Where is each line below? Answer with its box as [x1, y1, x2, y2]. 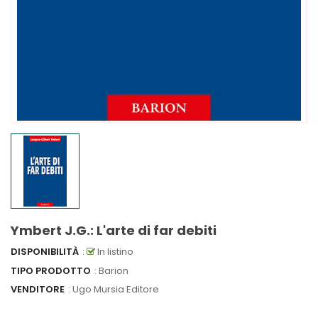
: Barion [94, 263, 128, 278]
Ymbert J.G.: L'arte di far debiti [11, 221, 216, 240]
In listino [95, 245, 133, 259]
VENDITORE [11, 283, 65, 297]
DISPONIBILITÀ [11, 245, 79, 259]
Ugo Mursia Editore [72, 283, 159, 297]
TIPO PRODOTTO [11, 263, 91, 278]
